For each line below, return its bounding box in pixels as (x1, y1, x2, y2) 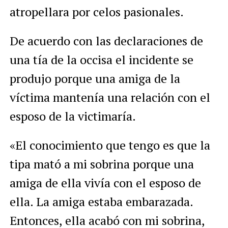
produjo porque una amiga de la (9, 70, 180, 87)
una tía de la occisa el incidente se (9, 51, 193, 68)
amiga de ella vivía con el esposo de (9, 174, 201, 191)
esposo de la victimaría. (9, 107, 136, 124)
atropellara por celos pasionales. (9, 3, 184, 20)
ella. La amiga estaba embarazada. (9, 193, 193, 210)
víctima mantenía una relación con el (9, 89, 210, 105)
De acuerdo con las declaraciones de (9, 32, 203, 49)
